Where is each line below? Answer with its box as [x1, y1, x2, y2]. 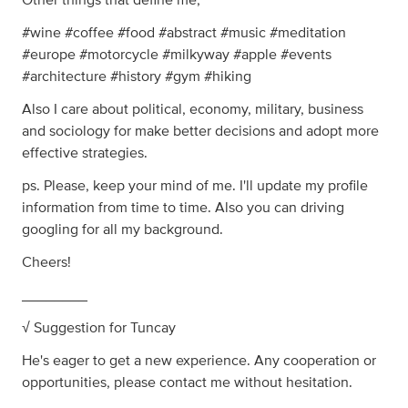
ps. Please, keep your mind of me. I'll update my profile [22, 178, 368, 194]
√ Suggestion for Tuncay [22, 321, 176, 336]
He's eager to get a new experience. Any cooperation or [22, 353, 376, 369]
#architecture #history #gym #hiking [22, 69, 251, 85]
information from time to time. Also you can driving [22, 200, 344, 216]
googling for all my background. [22, 222, 223, 238]
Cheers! [22, 255, 71, 270]
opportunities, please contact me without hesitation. [22, 375, 352, 391]
